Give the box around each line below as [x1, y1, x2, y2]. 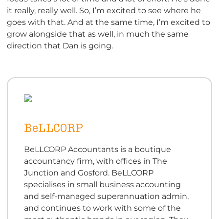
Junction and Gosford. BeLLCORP [23, 167, 153, 177]
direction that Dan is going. [7, 41, 113, 51]
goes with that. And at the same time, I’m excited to [7, 17, 210, 27]
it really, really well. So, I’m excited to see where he [7, 5, 201, 16]
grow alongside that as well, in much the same [7, 29, 189, 39]
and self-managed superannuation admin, [23, 191, 189, 201]
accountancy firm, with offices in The [23, 155, 167, 166]
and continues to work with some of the [23, 202, 181, 213]
